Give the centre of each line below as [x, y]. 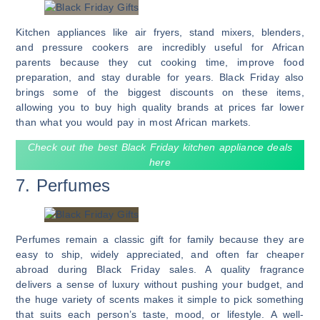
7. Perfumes [63, 186]
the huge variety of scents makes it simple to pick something [160, 300]
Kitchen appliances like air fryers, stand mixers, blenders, [160, 32]
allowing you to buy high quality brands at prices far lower [160, 107]
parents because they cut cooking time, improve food [160, 62]
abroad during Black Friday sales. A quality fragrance [160, 270]
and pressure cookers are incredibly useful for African [160, 47]
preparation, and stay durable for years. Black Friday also [160, 77]
